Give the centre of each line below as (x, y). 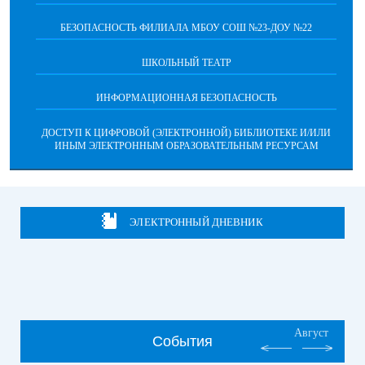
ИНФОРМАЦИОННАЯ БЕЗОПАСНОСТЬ (186, 97)
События (182, 341)
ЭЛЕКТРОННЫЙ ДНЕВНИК (196, 222)
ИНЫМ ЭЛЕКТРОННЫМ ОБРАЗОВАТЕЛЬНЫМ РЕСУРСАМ (186, 145)
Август (311, 332)
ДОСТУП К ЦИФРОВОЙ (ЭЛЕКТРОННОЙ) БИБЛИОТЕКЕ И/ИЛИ (186, 132)
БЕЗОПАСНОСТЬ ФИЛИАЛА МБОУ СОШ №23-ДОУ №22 (186, 27)
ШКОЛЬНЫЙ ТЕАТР (186, 62)
